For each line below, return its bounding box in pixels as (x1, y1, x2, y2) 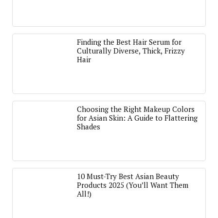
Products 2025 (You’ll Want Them (77, 180, 188, 190)
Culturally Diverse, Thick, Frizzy (77, 46, 185, 55)
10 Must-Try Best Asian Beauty (77, 171, 179, 181)
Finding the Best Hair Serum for (77, 37, 182, 47)
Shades (77, 122, 100, 131)
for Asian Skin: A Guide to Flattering (77, 113, 198, 123)
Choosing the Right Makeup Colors (77, 104, 195, 114)
